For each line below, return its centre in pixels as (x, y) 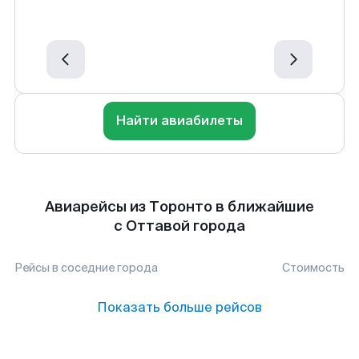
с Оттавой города (179, 226)
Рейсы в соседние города (86, 268)
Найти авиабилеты (179, 121)
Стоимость (313, 268)
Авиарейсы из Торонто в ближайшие (179, 207)
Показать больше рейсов (179, 307)
